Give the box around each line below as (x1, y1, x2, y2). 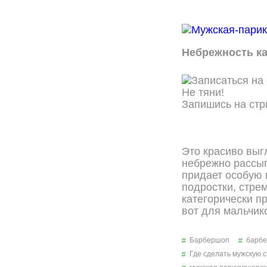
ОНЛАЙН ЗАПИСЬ (199, 119, 266, 127)
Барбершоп (190, 236, 229, 244)
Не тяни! (182, 86, 224, 98)
